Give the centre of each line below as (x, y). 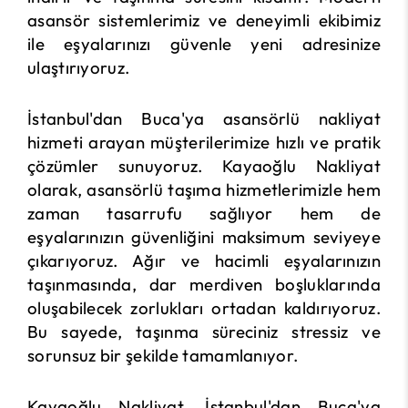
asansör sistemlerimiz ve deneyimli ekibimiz (204, 20)
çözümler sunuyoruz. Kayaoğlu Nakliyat (204, 166)
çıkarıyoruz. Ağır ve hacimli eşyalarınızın (204, 260)
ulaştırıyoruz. (79, 67)
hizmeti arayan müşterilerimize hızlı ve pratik (204, 142)
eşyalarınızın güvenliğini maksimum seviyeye (204, 237)
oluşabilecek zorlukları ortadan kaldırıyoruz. (204, 308)
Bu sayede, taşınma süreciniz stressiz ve (204, 331)
